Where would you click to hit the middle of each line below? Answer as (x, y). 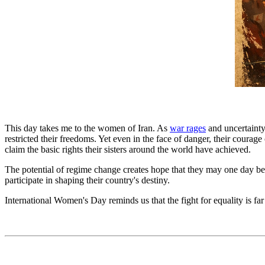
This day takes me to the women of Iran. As (87, 128)
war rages (188, 128)
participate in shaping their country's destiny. (87, 180)
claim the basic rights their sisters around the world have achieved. (128, 149)
